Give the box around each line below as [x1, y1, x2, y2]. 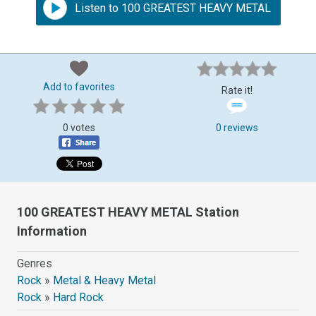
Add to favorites [43, 80, 115, 92]
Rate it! [221, 84, 253, 96]
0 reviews [216, 121, 258, 133]
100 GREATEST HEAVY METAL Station [17, 204, 240, 219]
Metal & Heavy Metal [53, 273, 157, 287]
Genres [17, 256, 53, 270]
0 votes [63, 121, 95, 133]
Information [17, 223, 87, 238]
